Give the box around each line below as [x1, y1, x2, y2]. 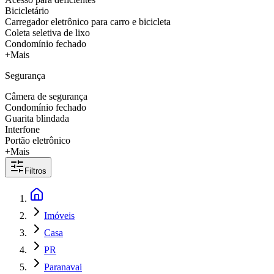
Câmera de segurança [5, 91, 87, 102]
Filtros [24, 166, 46, 176]
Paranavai [44, 262, 82, 272]
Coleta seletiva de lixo [5, 28, 90, 38]
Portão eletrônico [5, 135, 70, 146]
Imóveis [44, 210, 75, 221]
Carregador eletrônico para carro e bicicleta [5, 17, 171, 27]
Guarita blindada [5, 113, 69, 124]
